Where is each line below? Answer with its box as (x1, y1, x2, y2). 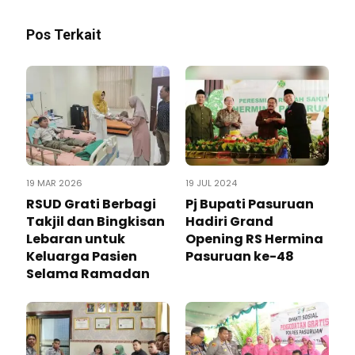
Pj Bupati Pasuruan (185, 194, 314, 213)
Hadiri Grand (185, 212, 273, 231)
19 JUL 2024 (185, 176, 237, 189)
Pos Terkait (26, 25, 101, 43)
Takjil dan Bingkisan (26, 212, 165, 231)
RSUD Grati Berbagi (26, 194, 156, 213)
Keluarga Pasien (26, 246, 137, 265)
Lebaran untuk (26, 229, 125, 248)
